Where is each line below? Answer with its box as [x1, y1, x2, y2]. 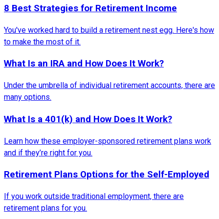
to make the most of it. [4, 37, 81, 46]
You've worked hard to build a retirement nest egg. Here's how [4, 25, 214, 35]
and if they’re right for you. [4, 148, 92, 157]
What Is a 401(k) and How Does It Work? [4, 113, 172, 125]
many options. [4, 92, 51, 102]
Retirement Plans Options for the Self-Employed [4, 169, 209, 180]
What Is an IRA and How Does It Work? [4, 58, 164, 69]
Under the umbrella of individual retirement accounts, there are [4, 81, 215, 90]
